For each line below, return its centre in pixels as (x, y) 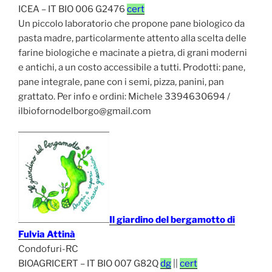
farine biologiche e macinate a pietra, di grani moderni (133, 53)
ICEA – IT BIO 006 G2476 (73, 9)
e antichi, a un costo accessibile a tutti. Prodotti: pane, (132, 67)
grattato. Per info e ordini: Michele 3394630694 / (124, 96)
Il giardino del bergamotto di (172, 220)
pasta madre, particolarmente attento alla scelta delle (132, 38)
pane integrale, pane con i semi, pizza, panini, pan (121, 82)
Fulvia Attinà (47, 235)
